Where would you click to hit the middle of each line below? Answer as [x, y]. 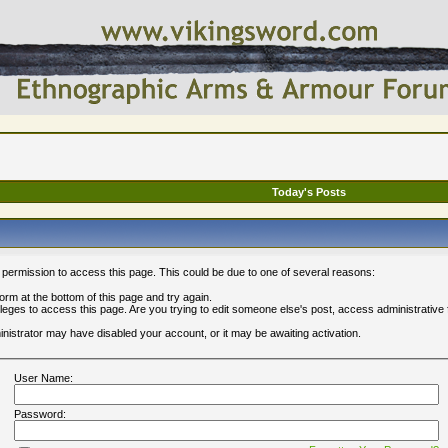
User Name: [43, 377]
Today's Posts [309, 192]
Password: [39, 413]
